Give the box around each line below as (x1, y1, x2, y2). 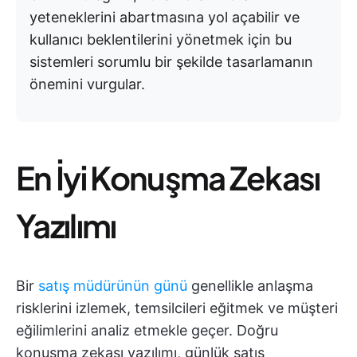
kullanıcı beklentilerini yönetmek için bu (29, 31, 292, 48)
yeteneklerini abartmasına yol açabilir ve (29, 9, 300, 25)
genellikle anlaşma (187, 277, 313, 294)
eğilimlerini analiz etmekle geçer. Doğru (16, 322, 278, 339)
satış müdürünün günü (38, 277, 187, 294)
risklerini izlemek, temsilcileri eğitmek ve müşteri (16, 300, 338, 316)
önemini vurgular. (29, 76, 145, 92)
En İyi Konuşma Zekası (16, 157, 320, 198)
